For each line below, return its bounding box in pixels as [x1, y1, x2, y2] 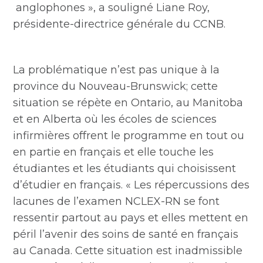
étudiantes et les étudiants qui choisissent [13, 162, 237, 175]
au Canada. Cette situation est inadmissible [13, 244, 243, 257]
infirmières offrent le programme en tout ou [13, 129, 245, 142]
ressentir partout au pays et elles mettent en [13, 211, 249, 224]
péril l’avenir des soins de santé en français [13, 228, 239, 241]
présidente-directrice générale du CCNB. [13, 18, 226, 31]
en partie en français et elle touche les [13, 146, 214, 159]
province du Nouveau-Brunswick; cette [13, 80, 218, 93]
